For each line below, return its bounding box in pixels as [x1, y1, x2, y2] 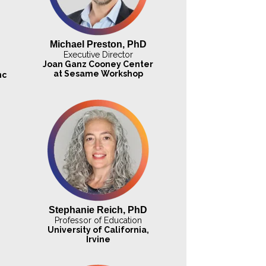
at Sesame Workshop [53, 69, 143, 79]
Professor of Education [54, 216, 142, 226]
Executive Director [63, 50, 133, 60]
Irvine [85, 235, 110, 245]
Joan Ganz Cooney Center [43, 59, 154, 69]
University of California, [47, 225, 149, 235]
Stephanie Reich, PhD [49, 205, 148, 216]
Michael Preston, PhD [49, 39, 147, 50]
